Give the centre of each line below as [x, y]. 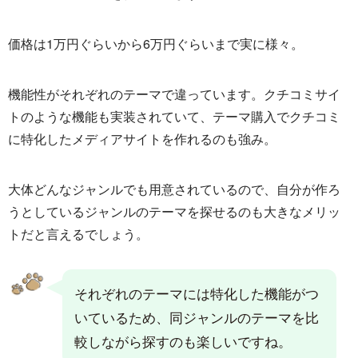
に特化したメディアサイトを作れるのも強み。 [142, 139]
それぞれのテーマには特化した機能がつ [197, 293]
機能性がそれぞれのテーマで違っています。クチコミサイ [174, 94]
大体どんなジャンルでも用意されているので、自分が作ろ [174, 189]
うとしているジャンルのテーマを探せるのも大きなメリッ [174, 212]
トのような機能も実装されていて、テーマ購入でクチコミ [174, 117]
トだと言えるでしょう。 [78, 234]
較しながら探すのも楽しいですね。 [183, 341]
